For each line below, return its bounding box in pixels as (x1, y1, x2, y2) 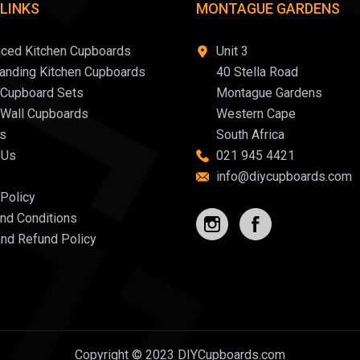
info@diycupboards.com (216, 169, 352, 184)
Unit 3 (216, 43, 248, 59)
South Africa (216, 127, 284, 142)
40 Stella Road (216, 64, 298, 80)
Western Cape (216, 106, 296, 121)
